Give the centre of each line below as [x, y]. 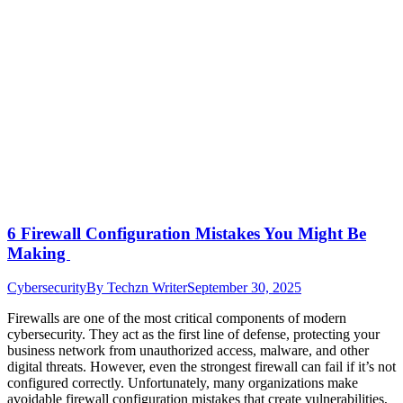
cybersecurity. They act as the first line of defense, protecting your [193, 335]
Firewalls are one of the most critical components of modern [177, 318]
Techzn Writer [147, 288]
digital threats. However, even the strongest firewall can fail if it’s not [201, 367]
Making [39, 253]
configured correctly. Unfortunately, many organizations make [183, 383]
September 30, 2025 [244, 288]
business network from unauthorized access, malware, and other [188, 351]
